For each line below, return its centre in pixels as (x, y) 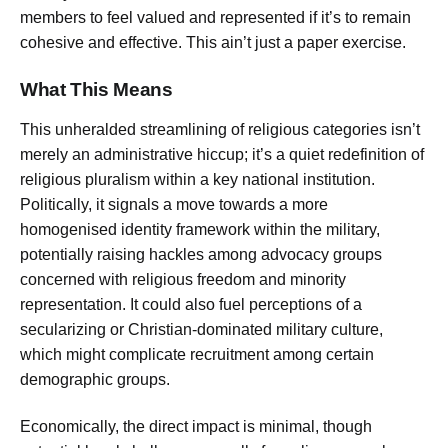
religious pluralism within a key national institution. (197, 179)
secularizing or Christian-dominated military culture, (201, 329)
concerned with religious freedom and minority (183, 279)
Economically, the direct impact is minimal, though (196, 427)
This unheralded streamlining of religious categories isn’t (220, 129)
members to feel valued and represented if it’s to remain (215, 18)
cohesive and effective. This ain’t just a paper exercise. (213, 43)
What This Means (96, 89)
